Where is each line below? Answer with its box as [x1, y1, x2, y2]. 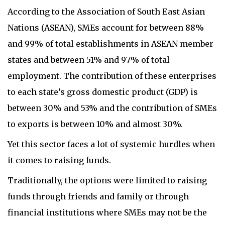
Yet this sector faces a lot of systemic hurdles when [8, 139, 215, 149]
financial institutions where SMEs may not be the [8, 207, 207, 217]
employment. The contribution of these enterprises [8, 71, 216, 81]
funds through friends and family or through [8, 191, 189, 201]
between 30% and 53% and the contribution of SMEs [8, 103, 217, 113]
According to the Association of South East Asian [8, 7, 205, 17]
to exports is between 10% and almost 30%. [8, 119, 183, 129]
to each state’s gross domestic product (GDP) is [8, 87, 198, 97]
